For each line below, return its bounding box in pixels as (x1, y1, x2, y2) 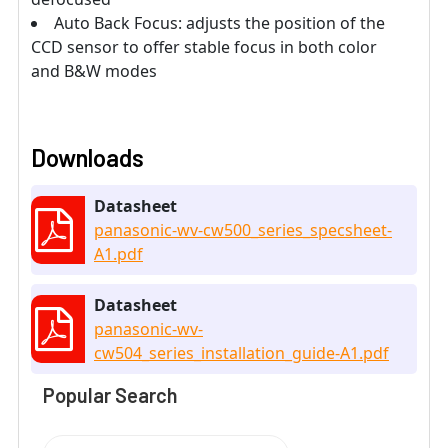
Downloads (31, 143, 144, 173)
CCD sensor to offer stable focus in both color (31, 36, 377, 59)
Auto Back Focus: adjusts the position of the (54, 12, 385, 35)
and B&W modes (31, 60, 157, 83)
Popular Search (43, 383, 178, 408)
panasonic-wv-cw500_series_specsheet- (94, 219, 392, 242)
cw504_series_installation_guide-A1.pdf (94, 342, 389, 365)
